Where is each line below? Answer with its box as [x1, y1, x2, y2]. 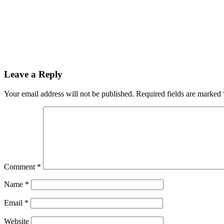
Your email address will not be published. [4, 89, 134, 98]
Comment [4, 162, 37, 171]
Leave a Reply [4, 69, 62, 80]
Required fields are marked [136, 89, 223, 98]
